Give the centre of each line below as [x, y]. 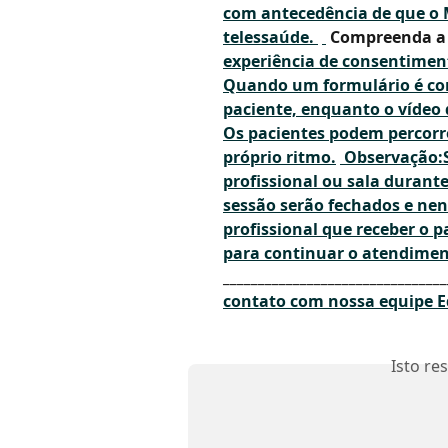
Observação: [393, 157]
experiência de [282, 61]
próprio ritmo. [279, 157]
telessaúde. [270, 37]
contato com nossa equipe [330, 301]
